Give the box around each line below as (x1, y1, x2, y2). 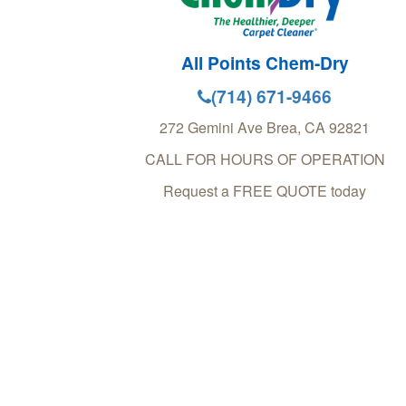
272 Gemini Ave (159, 116, 263, 138)
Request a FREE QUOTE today (163, 179, 366, 201)
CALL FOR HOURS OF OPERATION (144, 148, 385, 169)
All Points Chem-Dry (180, 49, 349, 75)
